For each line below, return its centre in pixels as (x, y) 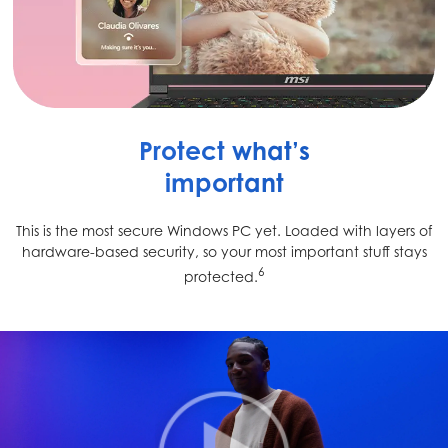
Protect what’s (224, 151)
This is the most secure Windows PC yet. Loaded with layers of (224, 231)
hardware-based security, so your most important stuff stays (224, 252)
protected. (221, 276)
